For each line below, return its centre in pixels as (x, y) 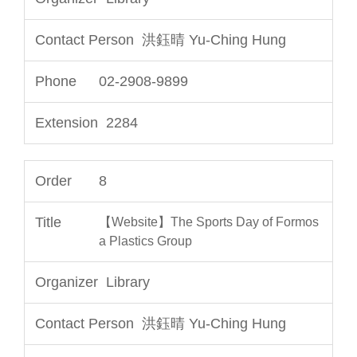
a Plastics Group (145, 241)
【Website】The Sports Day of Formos (209, 222)
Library (128, 282)
